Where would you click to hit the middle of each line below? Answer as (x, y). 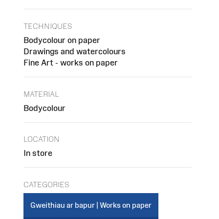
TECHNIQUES (48, 26)
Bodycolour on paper (62, 40)
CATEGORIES (46, 184)
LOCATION (42, 139)
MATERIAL (41, 94)
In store (38, 153)
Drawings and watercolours (75, 52)
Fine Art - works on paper (71, 63)
